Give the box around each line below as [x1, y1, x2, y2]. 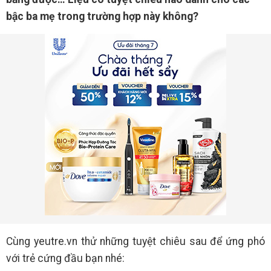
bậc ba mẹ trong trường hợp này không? [6, 10, 198, 22]
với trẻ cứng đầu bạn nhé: [6, 252, 125, 264]
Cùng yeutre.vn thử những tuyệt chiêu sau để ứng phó [6, 235, 265, 247]
